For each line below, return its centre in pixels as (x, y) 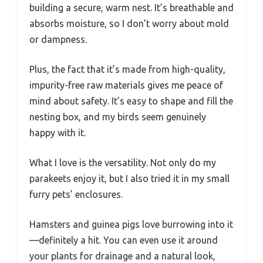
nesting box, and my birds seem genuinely (118, 117)
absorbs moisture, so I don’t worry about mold (129, 23)
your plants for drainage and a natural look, (122, 256)
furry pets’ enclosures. (76, 194)
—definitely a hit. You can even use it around (124, 240)
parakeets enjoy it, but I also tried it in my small (129, 178)
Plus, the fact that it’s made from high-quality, (127, 69)
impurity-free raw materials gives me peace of (126, 85)
